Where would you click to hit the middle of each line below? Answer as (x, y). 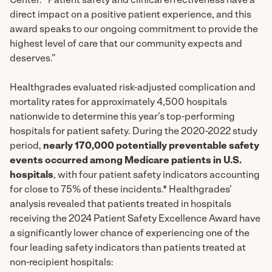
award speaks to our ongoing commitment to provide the (134, 29)
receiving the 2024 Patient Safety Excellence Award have (135, 219)
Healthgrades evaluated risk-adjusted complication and (133, 88)
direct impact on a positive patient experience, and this (131, 15)
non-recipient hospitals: (62, 263)
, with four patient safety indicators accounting (157, 175)
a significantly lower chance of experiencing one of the (130, 233)
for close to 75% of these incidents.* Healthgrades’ (121, 190)
